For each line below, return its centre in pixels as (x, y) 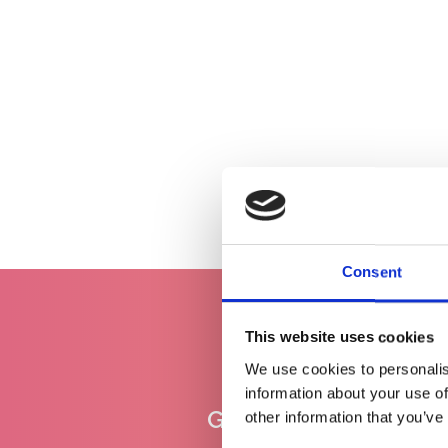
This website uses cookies (339, 337)
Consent (372, 272)
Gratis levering (292, 419)
